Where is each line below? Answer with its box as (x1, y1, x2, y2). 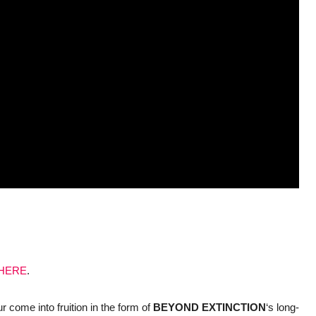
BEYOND (153, 301, 199, 314)
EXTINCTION (202, 301, 266, 314)
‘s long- (266, 301, 299, 314)
